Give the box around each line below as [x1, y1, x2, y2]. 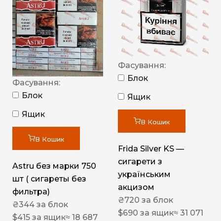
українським [118, 170, 171, 180]
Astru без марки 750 [12, 161, 96, 171]
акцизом [118, 183, 154, 192]
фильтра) [12, 186, 50, 196]
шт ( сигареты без [12, 174, 86, 184]
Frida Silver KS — [118, 144, 184, 154]
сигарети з [118, 157, 162, 167]
